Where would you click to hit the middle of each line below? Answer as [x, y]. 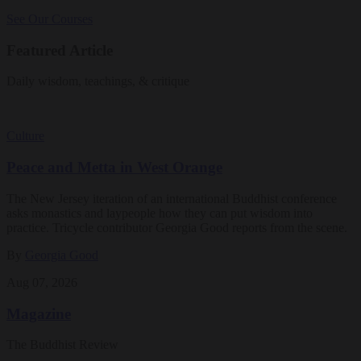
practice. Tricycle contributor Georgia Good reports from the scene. [177, 227]
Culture [25, 136]
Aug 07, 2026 [42, 282]
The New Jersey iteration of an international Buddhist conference [172, 198]
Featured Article [60, 50]
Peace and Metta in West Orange [114, 168]
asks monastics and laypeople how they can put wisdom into [160, 213]
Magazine [39, 313]
